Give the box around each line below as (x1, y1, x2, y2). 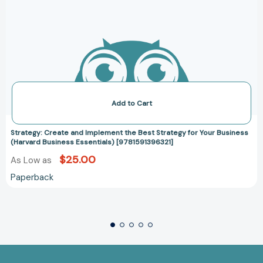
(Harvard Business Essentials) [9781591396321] (11, 137, 173, 147)
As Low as (11, 154, 54, 167)
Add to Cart (111, 99, 152, 109)
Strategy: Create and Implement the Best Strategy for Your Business (11, 128, 248, 138)
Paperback (11, 171, 53, 184)
